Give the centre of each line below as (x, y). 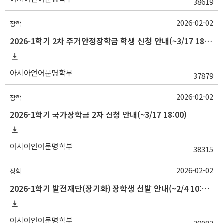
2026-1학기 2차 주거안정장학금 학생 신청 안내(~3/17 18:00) (208, 41)
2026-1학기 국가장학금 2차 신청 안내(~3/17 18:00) (98, 114)
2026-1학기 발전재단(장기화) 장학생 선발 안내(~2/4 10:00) (206, 188)
